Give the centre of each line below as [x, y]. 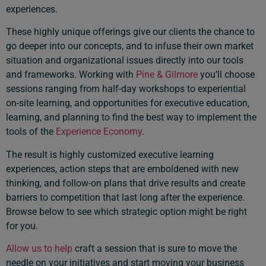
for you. [22, 226]
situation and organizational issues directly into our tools [125, 61]
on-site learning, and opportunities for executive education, [128, 103]
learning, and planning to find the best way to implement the [131, 118]
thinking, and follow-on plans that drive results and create [126, 183]
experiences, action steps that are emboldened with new [122, 169]
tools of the [31, 132]
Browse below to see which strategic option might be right [126, 211]
